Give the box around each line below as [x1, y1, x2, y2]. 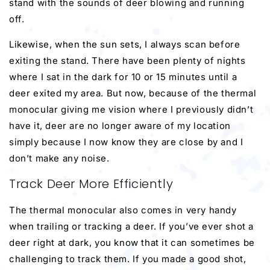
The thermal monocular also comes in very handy [9, 204, 237, 216]
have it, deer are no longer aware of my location [9, 119, 231, 131]
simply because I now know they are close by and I [9, 136, 243, 148]
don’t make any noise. [9, 152, 110, 164]
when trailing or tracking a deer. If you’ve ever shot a [9, 220, 254, 232]
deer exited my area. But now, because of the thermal [9, 87, 257, 99]
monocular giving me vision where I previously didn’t [9, 103, 254, 115]
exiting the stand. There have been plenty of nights [9, 54, 246, 66]
